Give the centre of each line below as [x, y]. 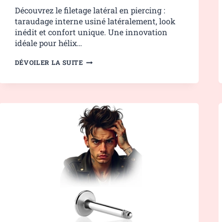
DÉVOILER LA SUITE [49, 63]
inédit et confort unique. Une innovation [91, 32]
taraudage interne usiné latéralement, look [95, 21]
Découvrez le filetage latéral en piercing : [90, 10]
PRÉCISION [101, 111]
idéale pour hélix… [48, 43]
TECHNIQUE [103, 119]
